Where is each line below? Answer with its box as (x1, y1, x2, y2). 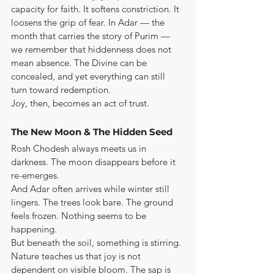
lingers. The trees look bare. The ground (11, 196, 176, 208)
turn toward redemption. (11, 84, 111, 95)
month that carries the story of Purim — (11, 30, 172, 42)
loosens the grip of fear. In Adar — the (11, 17, 167, 28)
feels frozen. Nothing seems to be (11, 210, 149, 221)
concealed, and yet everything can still (11, 70, 168, 82)
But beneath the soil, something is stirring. (11, 237, 181, 248)
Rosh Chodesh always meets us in (11, 143, 149, 154)
